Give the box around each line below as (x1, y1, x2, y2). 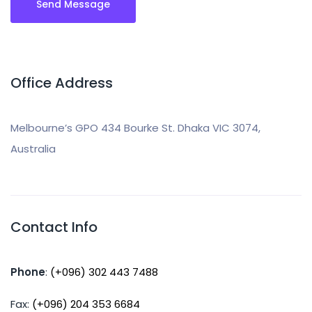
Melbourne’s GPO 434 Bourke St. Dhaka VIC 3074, (10, 120, 260, 135)
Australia (10, 141, 56, 156)
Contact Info (10, 217, 97, 237)
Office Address (10, 73, 113, 93)
